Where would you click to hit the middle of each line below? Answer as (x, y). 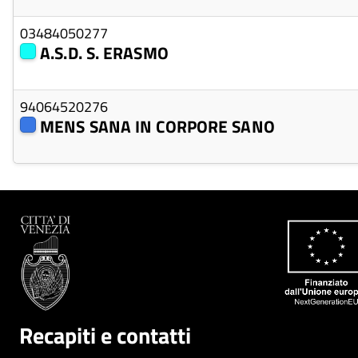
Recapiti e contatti (105, 335)
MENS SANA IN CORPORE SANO (155, 126)
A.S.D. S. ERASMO (102, 53)
